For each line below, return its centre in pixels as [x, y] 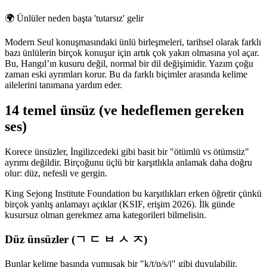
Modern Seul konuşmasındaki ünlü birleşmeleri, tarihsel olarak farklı [133, 42]
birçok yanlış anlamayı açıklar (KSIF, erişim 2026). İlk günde [120, 204]
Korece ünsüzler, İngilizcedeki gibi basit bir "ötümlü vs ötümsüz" [127, 152]
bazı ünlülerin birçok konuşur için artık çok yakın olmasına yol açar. [132, 53]
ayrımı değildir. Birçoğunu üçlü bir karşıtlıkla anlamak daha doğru [128, 163]
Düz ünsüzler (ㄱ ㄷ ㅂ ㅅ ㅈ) [76, 239]
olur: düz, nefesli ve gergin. [56, 173]
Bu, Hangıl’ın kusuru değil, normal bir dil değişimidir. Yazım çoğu [129, 64]
